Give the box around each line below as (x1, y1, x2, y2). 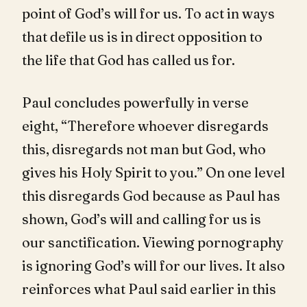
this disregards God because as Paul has (22, 186, 280, 204)
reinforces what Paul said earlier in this (22, 280, 276, 297)
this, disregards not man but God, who (22, 140, 266, 158)
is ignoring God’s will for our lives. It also (22, 256, 285, 274)
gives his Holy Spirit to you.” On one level (22, 163, 285, 181)
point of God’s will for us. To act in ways (22, 4, 275, 22)
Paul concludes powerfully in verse (22, 93, 249, 111)
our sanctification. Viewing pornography (22, 233, 284, 251)
